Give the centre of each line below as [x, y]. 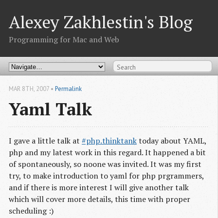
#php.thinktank [109, 141]
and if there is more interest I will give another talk [99, 188]
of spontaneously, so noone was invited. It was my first [105, 164]
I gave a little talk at [45, 141]
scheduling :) [31, 211]
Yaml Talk [50, 109]
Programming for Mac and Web [64, 40]
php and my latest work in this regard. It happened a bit [107, 153]
